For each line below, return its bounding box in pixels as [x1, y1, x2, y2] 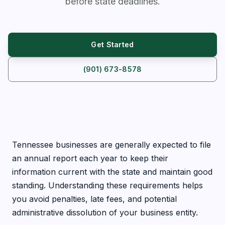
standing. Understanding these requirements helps [12, 180, 203, 190]
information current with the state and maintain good [12, 167, 212, 177]
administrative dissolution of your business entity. [12, 207, 198, 217]
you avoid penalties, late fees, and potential [12, 194, 177, 204]
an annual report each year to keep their [12, 153, 168, 163]
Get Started [91, 40, 134, 49]
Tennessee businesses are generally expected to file [12, 140, 211, 150]
